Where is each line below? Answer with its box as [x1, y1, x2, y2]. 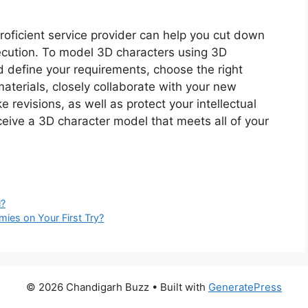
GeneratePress [208, 280, 282, 294]
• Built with [149, 280, 208, 294]
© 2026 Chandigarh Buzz [26, 280, 149, 294]
